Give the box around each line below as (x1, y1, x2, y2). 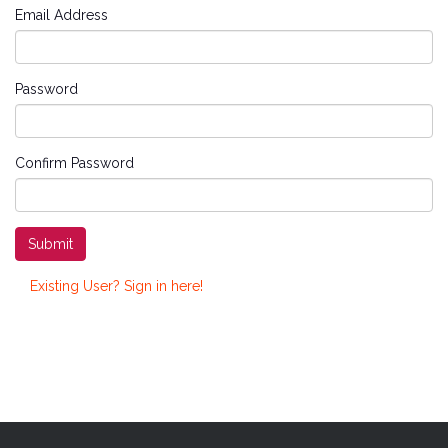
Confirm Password (15, 155, 134, 171)
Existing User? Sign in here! (30, 278, 203, 294)
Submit (28, 236, 73, 252)
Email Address (15, 7, 108, 23)
